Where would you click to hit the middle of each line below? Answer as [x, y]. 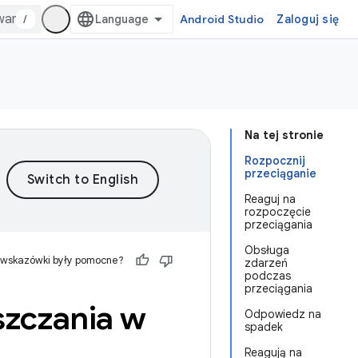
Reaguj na [270, 199]
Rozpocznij [275, 161]
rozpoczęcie [278, 212]
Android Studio [222, 19]
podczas [268, 276]
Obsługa [267, 250]
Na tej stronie [284, 135]
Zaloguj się [308, 19]
